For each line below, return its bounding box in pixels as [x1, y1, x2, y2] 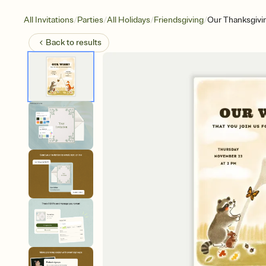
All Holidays [107, 15, 150, 25]
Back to [46, 37, 76, 47]
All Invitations [24, 15, 74, 25]
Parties [77, 15, 103, 25]
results [76, 37, 102, 47]
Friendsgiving [154, 15, 204, 25]
